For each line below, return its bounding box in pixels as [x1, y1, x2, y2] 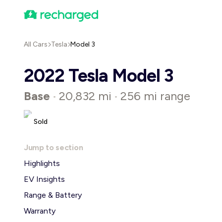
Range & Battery [24, 190, 82, 200]
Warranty [24, 206, 55, 216]
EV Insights [24, 174, 65, 184]
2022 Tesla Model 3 [24, 65, 173, 86]
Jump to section [24, 143, 83, 152]
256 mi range [120, 89, 190, 103]
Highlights [24, 159, 60, 168]
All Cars [24, 40, 48, 49]
